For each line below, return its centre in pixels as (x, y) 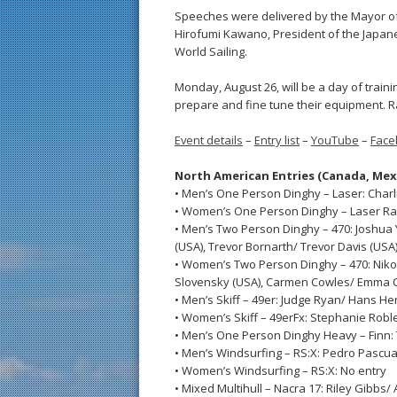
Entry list (277, 140)
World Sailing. (211, 51)
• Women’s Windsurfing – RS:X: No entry (280, 370)
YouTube (335, 140)
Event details (209, 140)
